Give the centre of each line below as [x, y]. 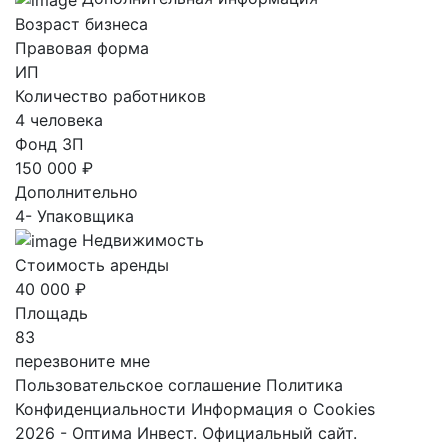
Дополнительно [76, 191]
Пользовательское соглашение [138, 385]
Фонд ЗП [49, 143]
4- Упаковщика [74, 215]
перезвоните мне [82, 361]
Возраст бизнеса [81, 23]
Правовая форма [82, 47]
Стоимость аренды [92, 265]
